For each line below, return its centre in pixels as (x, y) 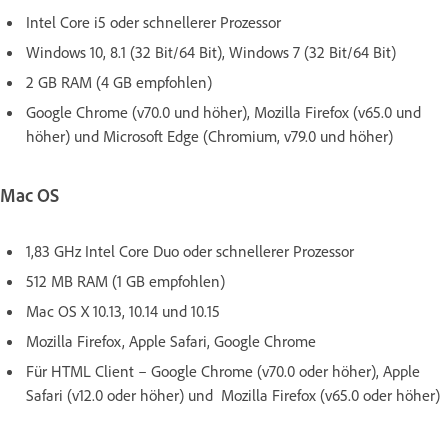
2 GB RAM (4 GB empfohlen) (119, 82)
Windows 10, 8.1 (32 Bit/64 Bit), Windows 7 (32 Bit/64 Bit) (211, 52)
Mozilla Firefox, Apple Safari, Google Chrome (171, 340)
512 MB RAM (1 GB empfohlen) (127, 280)
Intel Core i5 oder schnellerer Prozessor (153, 22)
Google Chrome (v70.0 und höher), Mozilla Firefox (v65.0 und (223, 112)
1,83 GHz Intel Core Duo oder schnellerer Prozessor (190, 250)
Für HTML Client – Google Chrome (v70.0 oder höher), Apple (223, 370)
